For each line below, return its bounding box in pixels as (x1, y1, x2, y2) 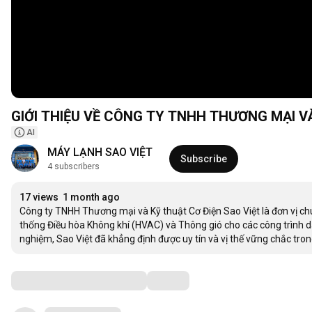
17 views (19, 192, 58, 203)
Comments (10, 272, 80, 289)
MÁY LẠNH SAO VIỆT (47, 146, 153, 159)
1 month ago (63, 192, 120, 203)
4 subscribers (47, 162, 100, 172)
